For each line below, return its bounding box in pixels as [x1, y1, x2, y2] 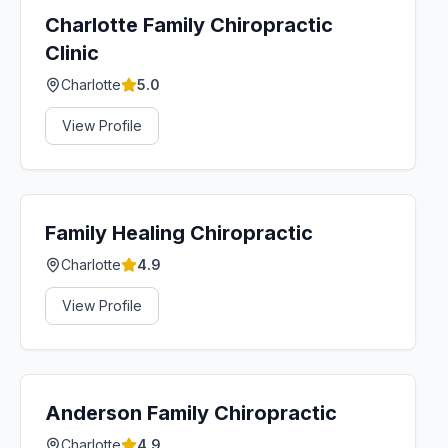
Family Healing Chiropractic [45, 221, 313, 245]
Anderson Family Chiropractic [45, 401, 337, 425]
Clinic [45, 41, 99, 65]
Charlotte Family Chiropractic [45, 13, 333, 37]
